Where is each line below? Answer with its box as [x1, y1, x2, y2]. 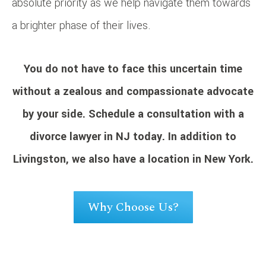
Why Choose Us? [87, 198, 179, 217]
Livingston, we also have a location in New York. [12, 151, 254, 167]
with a [210, 106, 244, 122]
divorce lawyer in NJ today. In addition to [30, 129, 236, 145]
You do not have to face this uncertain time [24, 61, 242, 77]
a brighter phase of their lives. [12, 18, 151, 34]
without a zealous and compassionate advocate [12, 84, 254, 100]
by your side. [22, 106, 88, 122]
